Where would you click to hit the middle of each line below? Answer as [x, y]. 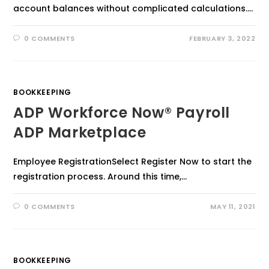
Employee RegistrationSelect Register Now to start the [133, 162]
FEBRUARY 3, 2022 [222, 38]
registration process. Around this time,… [100, 177]
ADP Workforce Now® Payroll [122, 113]
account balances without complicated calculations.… [133, 8]
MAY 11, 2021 [233, 207]
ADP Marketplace [80, 132]
